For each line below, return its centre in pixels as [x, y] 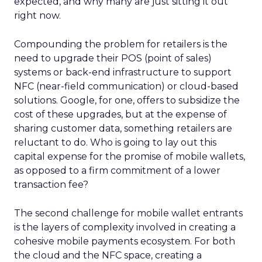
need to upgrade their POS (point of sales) [113, 58]
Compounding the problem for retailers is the [121, 44]
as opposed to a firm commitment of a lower [117, 170]
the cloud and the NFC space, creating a [108, 255]
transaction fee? [51, 185]
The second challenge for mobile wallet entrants [128, 213]
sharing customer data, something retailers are [123, 128]
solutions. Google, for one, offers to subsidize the [127, 100]
